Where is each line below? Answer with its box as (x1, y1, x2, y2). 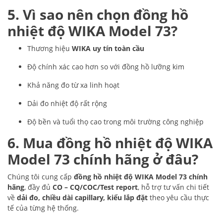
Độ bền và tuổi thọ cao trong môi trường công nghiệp (27, 117, 204, 126)
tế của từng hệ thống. (7, 203, 79, 213)
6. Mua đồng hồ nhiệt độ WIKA (7, 133, 213, 152)
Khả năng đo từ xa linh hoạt (27, 80, 119, 90)
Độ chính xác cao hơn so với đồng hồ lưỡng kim (27, 62, 184, 71)
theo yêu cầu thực (148, 193, 209, 202)
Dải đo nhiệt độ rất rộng (27, 99, 107, 108)
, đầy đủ (24, 182, 53, 192)
